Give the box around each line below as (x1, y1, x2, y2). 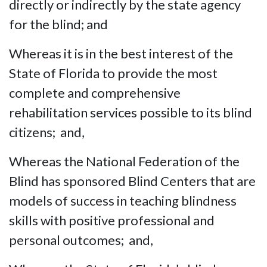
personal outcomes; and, (9, 232, 153, 248)
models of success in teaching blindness (9, 193, 237, 209)
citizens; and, (9, 124, 85, 140)
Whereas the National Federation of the (9, 153, 240, 169)
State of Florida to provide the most (9, 65, 218, 81)
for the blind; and (9, 16, 108, 32)
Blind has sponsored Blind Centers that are (9, 173, 256, 189)
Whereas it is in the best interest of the (9, 45, 233, 61)
